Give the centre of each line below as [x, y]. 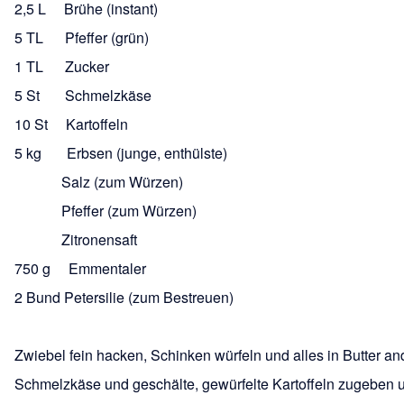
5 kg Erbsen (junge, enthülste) [121, 152]
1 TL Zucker [62, 66]
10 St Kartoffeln [71, 124]
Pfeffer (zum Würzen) [106, 210]
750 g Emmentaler [80, 268]
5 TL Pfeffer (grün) [82, 37]
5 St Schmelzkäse [83, 95]
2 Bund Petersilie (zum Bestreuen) [124, 297]
